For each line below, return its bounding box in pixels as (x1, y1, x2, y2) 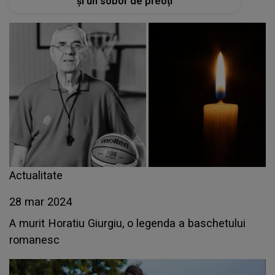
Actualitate (9, 169, 63, 182)
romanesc (9, 233, 60, 246)
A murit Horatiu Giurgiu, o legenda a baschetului (9, 217, 246, 230)
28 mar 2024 (9, 195, 72, 208)
